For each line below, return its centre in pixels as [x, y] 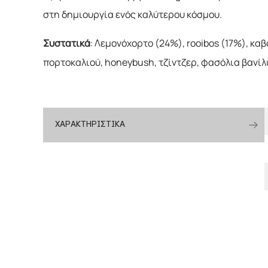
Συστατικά [66, 43]
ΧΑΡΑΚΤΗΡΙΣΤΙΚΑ [90, 125]
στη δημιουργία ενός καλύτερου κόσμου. [133, 14]
